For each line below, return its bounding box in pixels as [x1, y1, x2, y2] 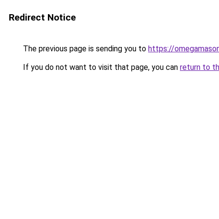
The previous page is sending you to [21, 44, 148, 53]
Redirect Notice [9, 12, 76, 23]
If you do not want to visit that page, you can [21, 63, 180, 72]
